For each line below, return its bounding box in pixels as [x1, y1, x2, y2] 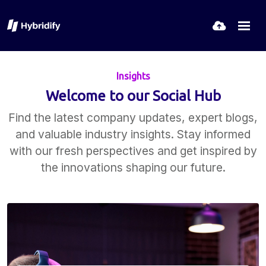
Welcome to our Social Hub [45, 88, 221, 104]
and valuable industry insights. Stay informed [15, 127, 251, 141]
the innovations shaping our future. [40, 160, 226, 175]
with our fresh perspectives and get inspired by [9, 144, 257, 158]
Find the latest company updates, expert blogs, [8, 110, 258, 125]
